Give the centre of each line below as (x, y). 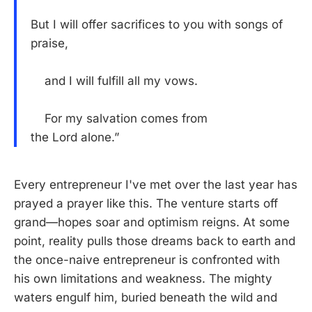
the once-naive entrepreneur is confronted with (147, 259)
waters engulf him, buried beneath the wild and (146, 297)
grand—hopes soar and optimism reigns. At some (152, 222)
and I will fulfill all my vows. (114, 81)
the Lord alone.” (75, 138)
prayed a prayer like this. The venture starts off (146, 203)
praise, (49, 44)
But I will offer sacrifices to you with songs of (157, 25)
